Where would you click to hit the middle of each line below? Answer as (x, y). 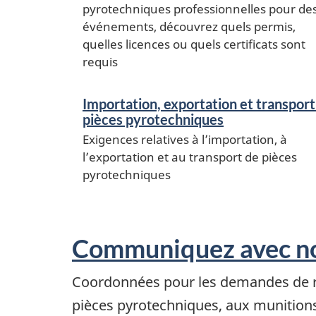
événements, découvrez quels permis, (189, 26)
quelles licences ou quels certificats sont (194, 44)
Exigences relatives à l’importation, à (185, 139)
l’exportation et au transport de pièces (190, 157)
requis (100, 61)
